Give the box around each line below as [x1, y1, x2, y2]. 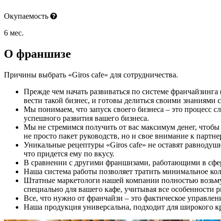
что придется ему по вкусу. [24, 149, 114, 158]
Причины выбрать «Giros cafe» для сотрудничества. [4, 70, 178, 79]
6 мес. [4, 29, 24, 37]
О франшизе [4, 47, 71, 60]
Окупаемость [4, 12, 50, 20]
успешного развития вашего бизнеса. [24, 113, 149, 122]
